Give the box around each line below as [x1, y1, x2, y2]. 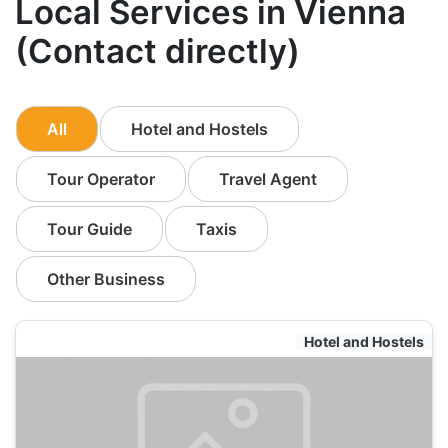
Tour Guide [47, 218, 132, 239]
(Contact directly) [15, 30, 300, 71]
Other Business [47, 268, 165, 289]
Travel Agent [219, 168, 317, 189]
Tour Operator [47, 168, 155, 189]
